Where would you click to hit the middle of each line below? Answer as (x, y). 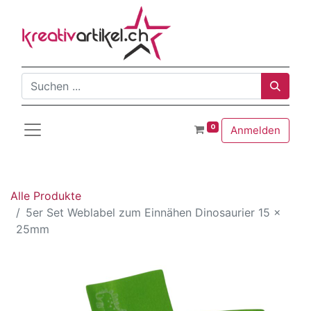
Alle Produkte (46, 196)
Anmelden (255, 130)
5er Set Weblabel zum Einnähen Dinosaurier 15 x (153, 212)
